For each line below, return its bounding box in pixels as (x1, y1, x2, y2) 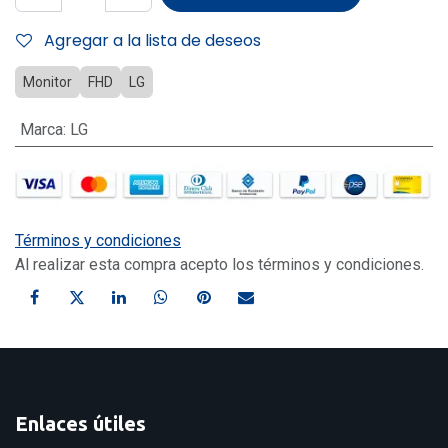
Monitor (23, 73, 72, 90)
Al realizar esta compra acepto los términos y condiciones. (15, 255, 424, 275)
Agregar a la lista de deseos (44, 28, 261, 52)
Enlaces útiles (15, 412, 146, 436)
